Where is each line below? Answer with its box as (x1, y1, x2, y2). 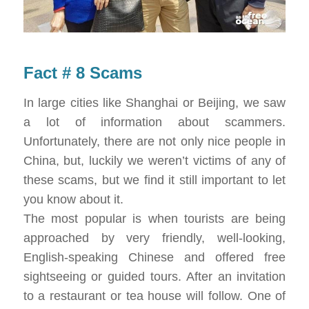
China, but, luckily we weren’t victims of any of (23, 153, 286, 168)
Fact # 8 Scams (23, 63, 142, 83)
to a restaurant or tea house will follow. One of (23, 288, 286, 303)
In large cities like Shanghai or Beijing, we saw (23, 95, 286, 110)
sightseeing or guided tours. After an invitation (23, 269, 286, 283)
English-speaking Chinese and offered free (23, 250, 286, 264)
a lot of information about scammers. (23, 114, 286, 129)
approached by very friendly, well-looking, (23, 230, 286, 245)
